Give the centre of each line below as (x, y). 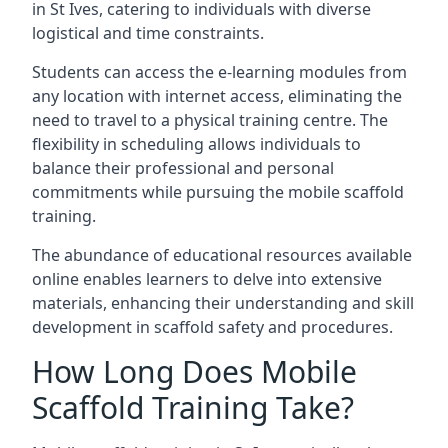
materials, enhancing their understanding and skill (223, 303)
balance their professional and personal (183, 168)
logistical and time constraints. (148, 33)
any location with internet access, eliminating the (217, 96)
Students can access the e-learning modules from (219, 72)
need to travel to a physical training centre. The (210, 120)
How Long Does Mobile (194, 371)
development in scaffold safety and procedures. (212, 327)
